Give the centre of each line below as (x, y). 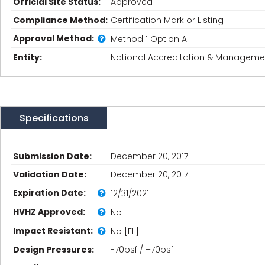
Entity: (28, 57)
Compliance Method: (60, 20)
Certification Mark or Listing (167, 20)
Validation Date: (50, 174)
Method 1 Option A (149, 39)
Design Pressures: (54, 250)
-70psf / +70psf (142, 250)
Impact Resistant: (53, 231)
